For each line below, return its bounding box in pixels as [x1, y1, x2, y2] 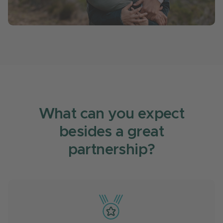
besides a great [59, 124, 164, 139]
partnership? [68, 142, 155, 157]
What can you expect [38, 106, 185, 121]
